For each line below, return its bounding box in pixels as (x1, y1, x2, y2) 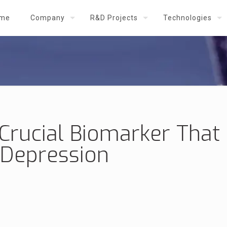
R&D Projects (90, 14, 138, 22)
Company (30, 14, 65, 22)
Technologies (163, 14, 212, 22)
